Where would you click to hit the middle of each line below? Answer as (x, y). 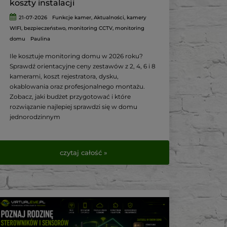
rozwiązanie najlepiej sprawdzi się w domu (74, 107)
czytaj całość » (83, 152)
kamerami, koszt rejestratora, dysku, (64, 77)
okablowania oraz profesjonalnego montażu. (78, 87)
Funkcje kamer (71, 18)
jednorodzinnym (35, 117)
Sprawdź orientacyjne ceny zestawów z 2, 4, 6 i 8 (83, 66)
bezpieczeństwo (45, 28)
